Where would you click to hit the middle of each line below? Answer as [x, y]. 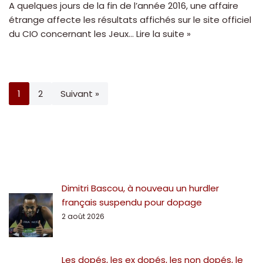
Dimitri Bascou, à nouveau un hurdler [140, 188]
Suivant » [80, 93]
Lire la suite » [163, 33]
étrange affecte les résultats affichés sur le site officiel [130, 19]
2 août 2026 [83, 216]
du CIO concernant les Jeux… [73, 33]
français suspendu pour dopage [132, 202]
